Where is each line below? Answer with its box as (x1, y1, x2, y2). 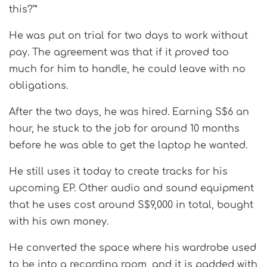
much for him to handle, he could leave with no (9, 64, 246, 75)
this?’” (9, 4, 37, 15)
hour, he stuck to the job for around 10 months (9, 123, 240, 135)
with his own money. (9, 216, 108, 228)
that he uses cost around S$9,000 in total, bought (9, 200, 253, 211)
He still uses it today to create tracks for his (9, 166, 228, 178)
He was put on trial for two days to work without (9, 30, 248, 42)
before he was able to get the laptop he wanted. (9, 140, 247, 151)
